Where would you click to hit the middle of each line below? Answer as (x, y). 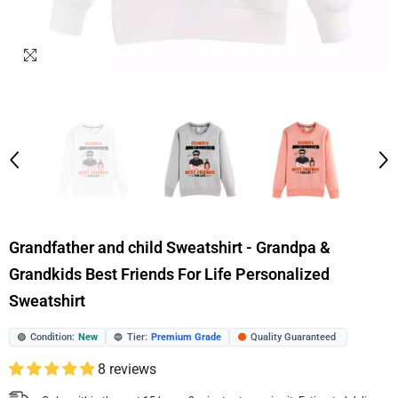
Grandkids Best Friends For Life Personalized (169, 274)
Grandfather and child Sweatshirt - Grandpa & (170, 247)
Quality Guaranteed (293, 337)
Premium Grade (186, 337)
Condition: (52, 337)
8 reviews (127, 369)
